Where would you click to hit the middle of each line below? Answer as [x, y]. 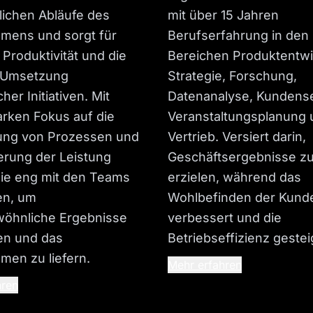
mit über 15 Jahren [223, 15]
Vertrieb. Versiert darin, [237, 137]
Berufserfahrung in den [238, 36]
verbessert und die [225, 218]
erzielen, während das [234, 177]
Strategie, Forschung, [232, 76]
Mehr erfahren [205, 265]
